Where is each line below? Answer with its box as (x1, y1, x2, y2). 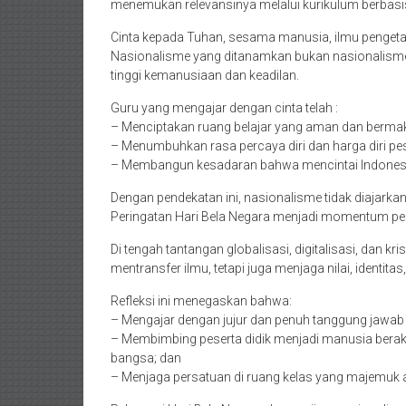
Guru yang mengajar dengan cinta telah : (111, 101, 338, 115)
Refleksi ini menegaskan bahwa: (111, 294, 292, 308)
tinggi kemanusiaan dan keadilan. (111, 68, 299, 82)
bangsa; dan (111, 351, 181, 365)
